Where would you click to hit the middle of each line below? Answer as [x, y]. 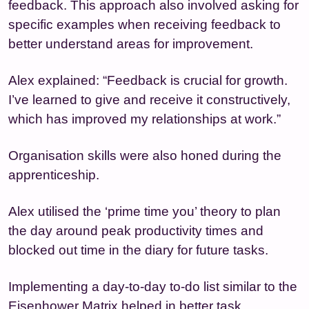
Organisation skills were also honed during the [145, 155]
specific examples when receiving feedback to [144, 24]
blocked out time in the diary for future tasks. [138, 250]
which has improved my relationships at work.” [144, 119]
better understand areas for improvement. [131, 43]
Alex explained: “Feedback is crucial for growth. [148, 80]
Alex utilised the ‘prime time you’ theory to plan [144, 211]
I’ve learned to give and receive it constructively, [149, 99]
